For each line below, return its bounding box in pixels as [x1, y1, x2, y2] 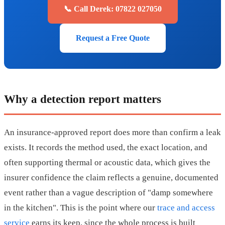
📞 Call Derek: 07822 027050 [63, 4, 162, 13]
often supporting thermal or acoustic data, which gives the [4, 158, 210, 168]
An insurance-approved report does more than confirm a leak [4, 128, 221, 138]
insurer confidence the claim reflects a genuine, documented [4, 173, 218, 183]
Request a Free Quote [75, 33, 150, 42]
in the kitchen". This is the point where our [4, 203, 157, 213]
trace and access [157, 203, 215, 213]
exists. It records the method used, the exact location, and [4, 143, 207, 153]
